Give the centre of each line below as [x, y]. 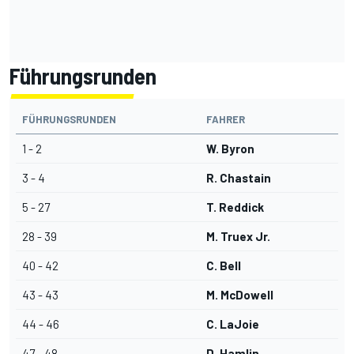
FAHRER [226, 120]
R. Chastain [239, 178]
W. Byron [230, 149]
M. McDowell [240, 295]
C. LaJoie [233, 324]
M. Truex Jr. [238, 237]
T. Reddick [235, 207]
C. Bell [224, 266]
